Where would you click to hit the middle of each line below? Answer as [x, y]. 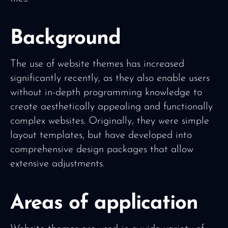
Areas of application [104, 204]
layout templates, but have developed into [101, 135]
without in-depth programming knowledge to [106, 93]
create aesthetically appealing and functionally [111, 107]
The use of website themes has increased [97, 64]
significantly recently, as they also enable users [110, 78]
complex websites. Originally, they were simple [110, 121]
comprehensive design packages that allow [102, 150]
